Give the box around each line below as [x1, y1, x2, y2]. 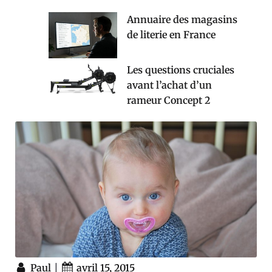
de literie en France [127, 29, 216, 41]
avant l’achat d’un [127, 79, 212, 91]
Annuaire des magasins [127, 13, 237, 26]
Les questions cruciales [127, 64, 234, 76]
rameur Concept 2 [127, 94, 210, 106]
